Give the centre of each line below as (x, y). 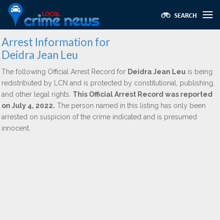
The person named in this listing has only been (130, 106)
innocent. (16, 128)
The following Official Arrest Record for (65, 72)
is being (199, 72)
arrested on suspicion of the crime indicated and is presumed (99, 117)
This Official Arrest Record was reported (143, 94)
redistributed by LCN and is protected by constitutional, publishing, (108, 83)
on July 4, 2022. (28, 106)
